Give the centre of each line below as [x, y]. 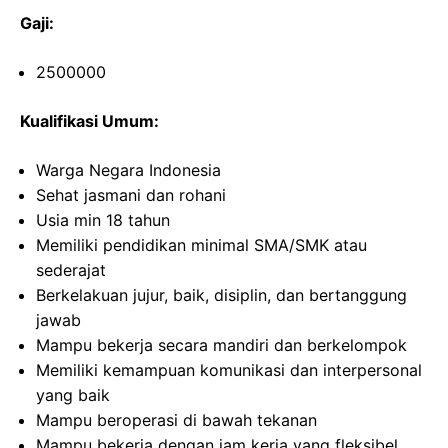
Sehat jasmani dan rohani [131, 195]
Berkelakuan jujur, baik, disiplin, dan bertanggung [221, 295]
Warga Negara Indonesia [128, 170]
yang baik [73, 395]
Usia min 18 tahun [103, 220]
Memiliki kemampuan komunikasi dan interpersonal [229, 370]
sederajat [71, 270]
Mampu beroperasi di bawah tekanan [176, 420]
